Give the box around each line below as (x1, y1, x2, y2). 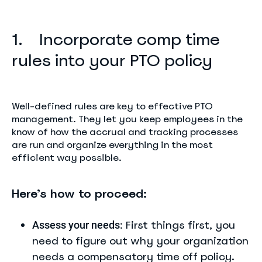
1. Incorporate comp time (12, 29, 220, 50)
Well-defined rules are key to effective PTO (12, 100, 213, 112)
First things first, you (123, 218, 235, 232)
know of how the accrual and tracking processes (12, 126, 238, 138)
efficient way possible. (12, 151, 122, 164)
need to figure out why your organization (32, 234, 249, 247)
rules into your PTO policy (12, 50, 212, 71)
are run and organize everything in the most (12, 139, 213, 151)
